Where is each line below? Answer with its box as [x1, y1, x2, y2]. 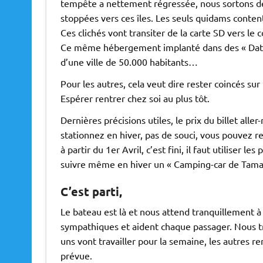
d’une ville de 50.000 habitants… [60, 56, 198, 68]
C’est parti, [60, 184, 122, 200]
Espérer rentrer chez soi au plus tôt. [60, 92, 210, 104]
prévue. [60, 249, 92, 262]
